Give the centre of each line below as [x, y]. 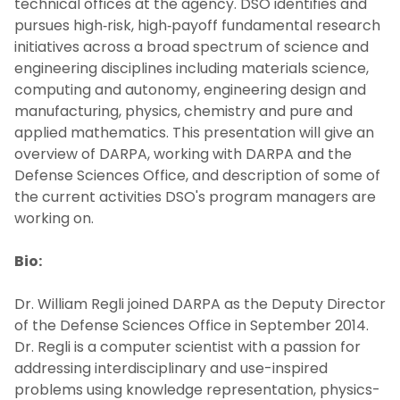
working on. [54, 218]
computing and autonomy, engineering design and [190, 89]
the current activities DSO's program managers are [195, 196]
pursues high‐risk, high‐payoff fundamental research [197, 25]
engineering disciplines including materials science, [192, 68]
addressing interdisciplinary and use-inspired [171, 368]
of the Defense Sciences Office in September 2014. [192, 325]
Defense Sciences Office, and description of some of [197, 175]
